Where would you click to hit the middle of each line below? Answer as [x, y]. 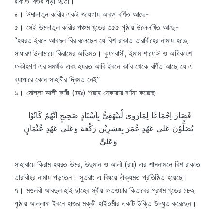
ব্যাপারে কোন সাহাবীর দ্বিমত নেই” [57, 79]
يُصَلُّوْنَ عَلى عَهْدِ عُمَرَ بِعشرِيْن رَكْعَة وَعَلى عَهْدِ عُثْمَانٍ [108, 128]
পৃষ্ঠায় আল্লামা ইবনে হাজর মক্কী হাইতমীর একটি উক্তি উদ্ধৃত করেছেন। [106, 203]
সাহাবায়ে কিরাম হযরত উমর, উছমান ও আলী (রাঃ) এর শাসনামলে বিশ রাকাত [107, 164]
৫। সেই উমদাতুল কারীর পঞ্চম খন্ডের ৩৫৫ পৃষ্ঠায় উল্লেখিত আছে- [97, 27]
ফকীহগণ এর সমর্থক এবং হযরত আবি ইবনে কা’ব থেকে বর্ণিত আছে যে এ [104, 66]
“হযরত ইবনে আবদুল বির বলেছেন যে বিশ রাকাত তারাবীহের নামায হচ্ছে [101, 40]
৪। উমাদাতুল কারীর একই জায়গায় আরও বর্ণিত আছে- [82, 14]
